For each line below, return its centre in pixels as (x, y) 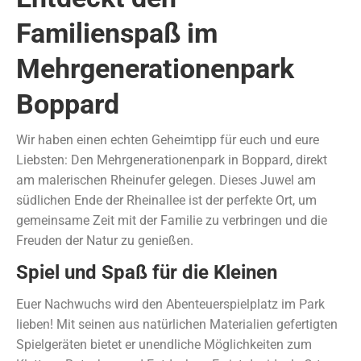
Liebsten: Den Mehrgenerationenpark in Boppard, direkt (172, 160)
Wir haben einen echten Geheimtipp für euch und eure (168, 140)
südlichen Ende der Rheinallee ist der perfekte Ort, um (166, 200)
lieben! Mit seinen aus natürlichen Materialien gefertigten (177, 324)
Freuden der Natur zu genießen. (105, 241)
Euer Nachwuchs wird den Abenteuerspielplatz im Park (170, 304)
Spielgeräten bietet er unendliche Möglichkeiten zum (164, 344)
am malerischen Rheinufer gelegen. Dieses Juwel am (166, 180)
